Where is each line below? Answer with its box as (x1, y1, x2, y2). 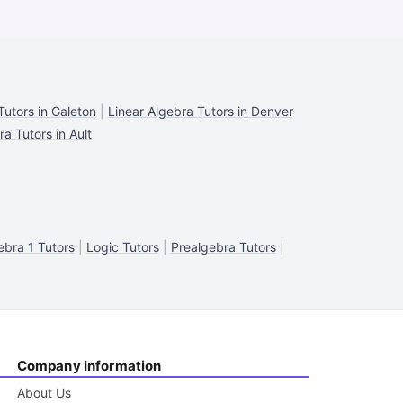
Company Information (16, 357, 162, 374)
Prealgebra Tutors (170, 239, 276, 255)
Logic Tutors (85, 239, 159, 255)
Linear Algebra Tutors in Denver (107, 103, 293, 119)
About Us (16, 385, 71, 400)
